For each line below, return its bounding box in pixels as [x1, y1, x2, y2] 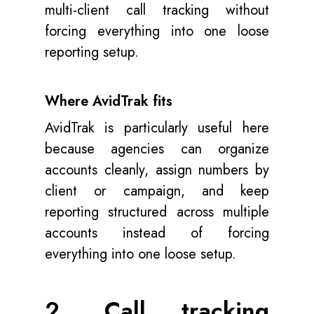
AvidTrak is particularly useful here [45, 118, 269, 138]
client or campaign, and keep [45, 181, 269, 201]
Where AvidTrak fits [45, 91, 172, 111]
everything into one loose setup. [45, 244, 236, 264]
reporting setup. [45, 42, 143, 62]
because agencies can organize [45, 139, 269, 159]
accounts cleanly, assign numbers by [45, 160, 269, 180]
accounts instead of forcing [45, 223, 269, 243]
